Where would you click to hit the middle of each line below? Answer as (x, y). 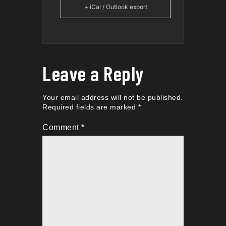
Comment (62, 127)
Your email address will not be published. (113, 98)
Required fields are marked (90, 107)
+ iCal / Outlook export (116, 7)
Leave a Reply (93, 73)
